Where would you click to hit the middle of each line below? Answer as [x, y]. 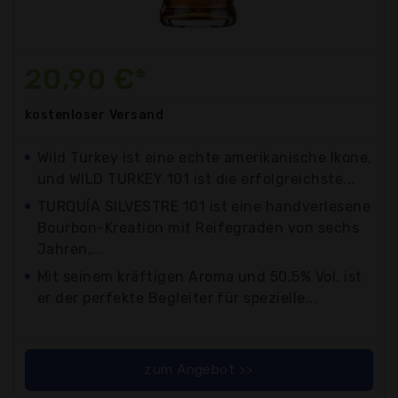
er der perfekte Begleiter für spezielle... [178, 298]
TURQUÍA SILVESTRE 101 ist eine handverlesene [204, 206]
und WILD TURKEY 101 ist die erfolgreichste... [196, 179]
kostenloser [65, 115]
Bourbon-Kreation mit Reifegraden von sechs [199, 227]
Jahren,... [71, 249]
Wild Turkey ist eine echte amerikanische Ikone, [205, 157]
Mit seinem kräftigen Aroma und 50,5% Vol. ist [200, 276]
